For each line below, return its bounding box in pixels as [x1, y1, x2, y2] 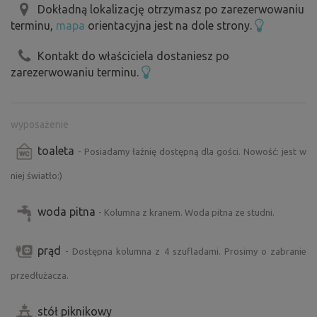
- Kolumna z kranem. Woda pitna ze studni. [98, 207, 275, 217]
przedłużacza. [11, 270, 69, 280]
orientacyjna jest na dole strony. [85, 19, 255, 33]
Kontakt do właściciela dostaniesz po [38, 49, 229, 62]
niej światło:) [11, 170, 62, 180]
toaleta [38, 144, 78, 157]
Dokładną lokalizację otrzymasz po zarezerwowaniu [38, 3, 304, 16]
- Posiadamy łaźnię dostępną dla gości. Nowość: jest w [77, 146, 307, 156]
